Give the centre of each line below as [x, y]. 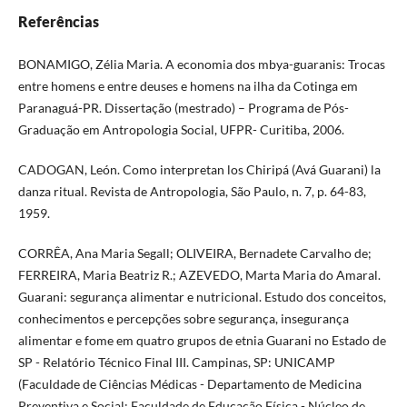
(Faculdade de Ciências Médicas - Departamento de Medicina [189, 384]
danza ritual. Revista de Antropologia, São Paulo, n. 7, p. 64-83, [192, 192]
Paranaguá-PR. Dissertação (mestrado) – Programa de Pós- [183, 108]
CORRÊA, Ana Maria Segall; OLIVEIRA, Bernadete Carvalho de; [194, 253]
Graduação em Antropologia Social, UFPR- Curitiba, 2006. [181, 130]
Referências [58, 22]
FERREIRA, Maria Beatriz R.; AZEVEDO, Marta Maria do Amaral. [199, 275]
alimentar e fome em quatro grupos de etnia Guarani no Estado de [202, 341]
